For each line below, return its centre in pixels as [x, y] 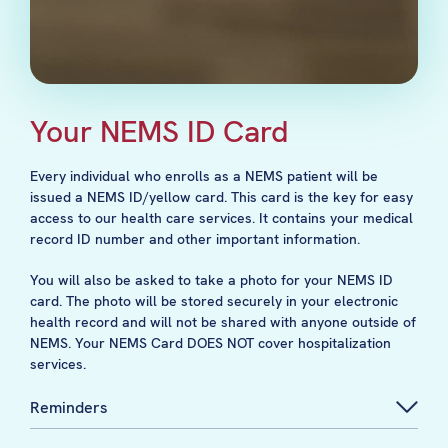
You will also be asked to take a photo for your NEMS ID [211, 280]
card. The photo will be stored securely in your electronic [214, 301]
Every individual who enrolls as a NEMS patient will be [204, 176]
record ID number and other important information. [195, 239]
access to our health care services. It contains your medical [221, 218]
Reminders [69, 408]
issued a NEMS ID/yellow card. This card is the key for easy [221, 197]
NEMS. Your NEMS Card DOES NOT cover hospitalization [210, 343]
